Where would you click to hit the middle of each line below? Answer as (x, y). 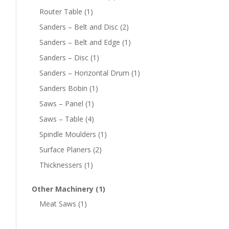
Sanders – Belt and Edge (80, 42)
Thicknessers (61, 165)
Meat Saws (58, 204)
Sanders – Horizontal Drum (84, 73)
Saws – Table (61, 119)
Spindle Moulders (68, 134)
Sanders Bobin (63, 88)
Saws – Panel (61, 104)
